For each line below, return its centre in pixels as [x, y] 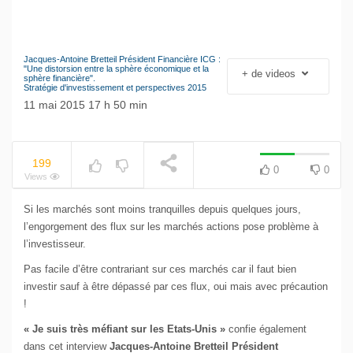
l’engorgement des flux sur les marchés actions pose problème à [171, 227]
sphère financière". [59, 78]
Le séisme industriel [234, 69]
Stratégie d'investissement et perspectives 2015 [115, 88]
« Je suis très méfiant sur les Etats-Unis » [124, 329]
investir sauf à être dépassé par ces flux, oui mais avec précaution [176, 287]
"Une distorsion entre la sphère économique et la [116, 69]
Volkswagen [214, 79]
